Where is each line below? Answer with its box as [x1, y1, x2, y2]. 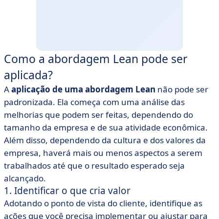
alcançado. [4, 173, 46, 184]
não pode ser [155, 84, 208, 95]
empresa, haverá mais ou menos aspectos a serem [4, 147, 202, 158]
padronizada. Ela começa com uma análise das [4, 96, 185, 108]
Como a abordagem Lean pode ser [4, 51, 188, 66]
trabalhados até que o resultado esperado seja [4, 160, 185, 171]
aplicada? [4, 67, 53, 83]
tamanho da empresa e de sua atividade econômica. [4, 122, 208, 133]
